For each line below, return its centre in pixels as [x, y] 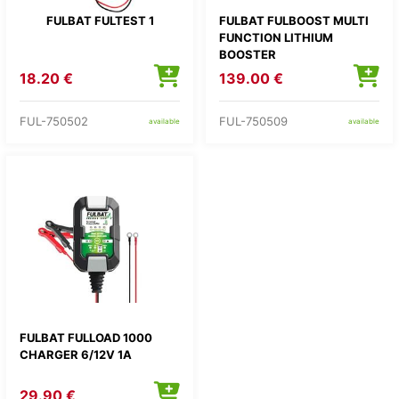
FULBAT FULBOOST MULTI [294, 20]
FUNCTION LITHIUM [276, 37]
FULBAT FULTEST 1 [100, 20]
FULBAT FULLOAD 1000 [86, 338]
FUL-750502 [54, 121]
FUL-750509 [253, 121]
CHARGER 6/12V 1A [76, 354]
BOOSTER [248, 54]
